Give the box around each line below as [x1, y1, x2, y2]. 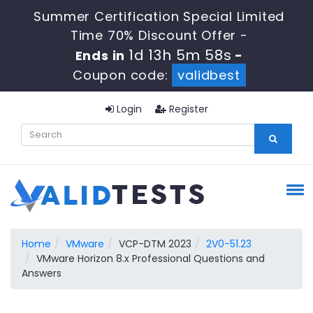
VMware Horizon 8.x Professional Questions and [36, 252, 265, 265]
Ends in [75, 47, 129, 64]
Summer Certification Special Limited [34, 8, 285, 25]
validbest [177, 66, 240, 84]
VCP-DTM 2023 [119, 237, 191, 251]
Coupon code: [72, 66, 173, 84]
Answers [22, 266, 61, 280]
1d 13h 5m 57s [129, 45, 231, 65]
